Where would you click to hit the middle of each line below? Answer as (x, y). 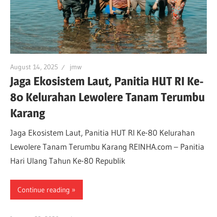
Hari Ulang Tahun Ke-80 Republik (68, 160)
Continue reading (44, 189)
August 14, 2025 (34, 67)
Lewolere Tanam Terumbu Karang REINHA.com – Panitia (108, 146)
